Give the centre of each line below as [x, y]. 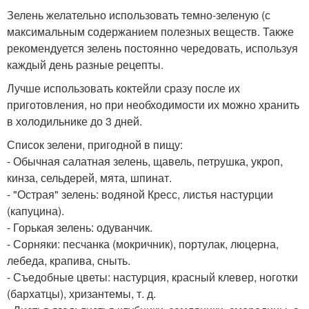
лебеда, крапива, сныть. [69, 261]
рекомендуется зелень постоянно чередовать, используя [152, 48]
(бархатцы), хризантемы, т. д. [81, 294]
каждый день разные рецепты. [85, 65]
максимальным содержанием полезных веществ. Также [150, 32]
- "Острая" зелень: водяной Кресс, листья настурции [140, 195]
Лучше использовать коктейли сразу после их [123, 88]
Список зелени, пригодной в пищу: [95, 145]
